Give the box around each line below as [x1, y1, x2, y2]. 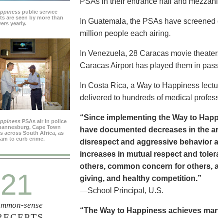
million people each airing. [80, 29, 171, 38]
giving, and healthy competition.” [80, 174, 201, 183]
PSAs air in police [20, 118, 67, 125]
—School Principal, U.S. [80, 186, 163, 195]
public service [20, 9, 57, 15]
